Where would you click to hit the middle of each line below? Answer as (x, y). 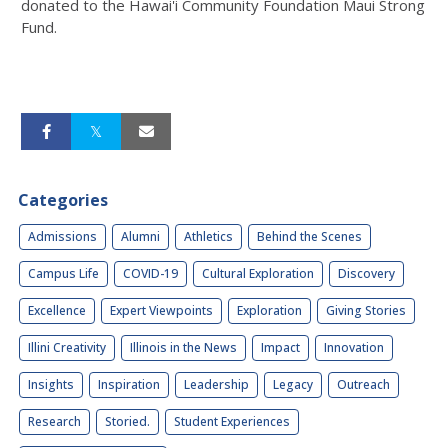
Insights (51, 385)
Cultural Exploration (258, 274)
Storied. (127, 422)
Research (54, 422)
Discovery (366, 274)
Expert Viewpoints (161, 311)
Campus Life (63, 274)
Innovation (354, 348)
